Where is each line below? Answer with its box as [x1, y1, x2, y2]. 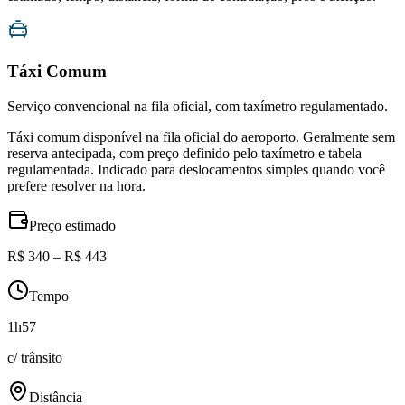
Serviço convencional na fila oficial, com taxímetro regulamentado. [7, 98, 388, 114]
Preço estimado [29, 217, 116, 233]
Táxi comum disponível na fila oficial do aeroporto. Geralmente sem [7, 128, 395, 145]
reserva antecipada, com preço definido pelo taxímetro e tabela [7, 145, 362, 161]
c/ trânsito [7, 349, 62, 365]
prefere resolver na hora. [7, 177, 146, 193]
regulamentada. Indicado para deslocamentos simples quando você [7, 161, 385, 177]
